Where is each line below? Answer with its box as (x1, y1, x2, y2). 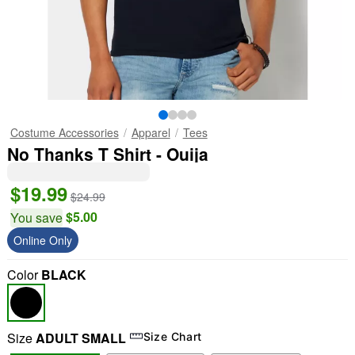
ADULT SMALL (35, 329, 126, 347)
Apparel (131, 124, 170, 140)
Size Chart (143, 329, 203, 343)
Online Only (13, 232, 72, 248)
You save (10, 208, 63, 227)
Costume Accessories (10, 124, 119, 140)
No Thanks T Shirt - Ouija (6, 142, 208, 166)
